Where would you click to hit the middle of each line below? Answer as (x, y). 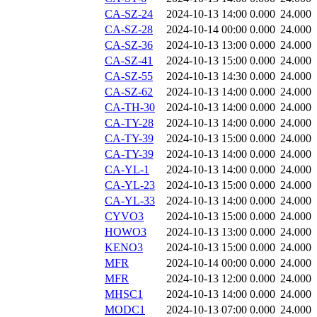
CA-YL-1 (127, 170)
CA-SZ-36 (129, 45)
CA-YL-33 (130, 201)
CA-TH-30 (130, 108)
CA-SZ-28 (129, 30)
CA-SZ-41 (129, 61)
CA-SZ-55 (129, 76)
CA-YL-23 (130, 185)
